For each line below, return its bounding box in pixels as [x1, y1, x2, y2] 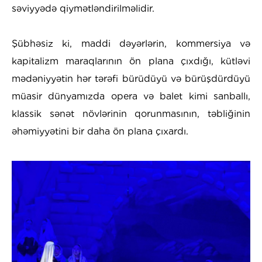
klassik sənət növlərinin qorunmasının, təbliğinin [12, 108, 250, 119]
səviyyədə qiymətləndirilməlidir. [12, 2, 154, 14]
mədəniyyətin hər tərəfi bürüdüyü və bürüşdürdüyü [12, 73, 250, 84]
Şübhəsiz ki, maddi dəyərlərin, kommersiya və [12, 37, 250, 49]
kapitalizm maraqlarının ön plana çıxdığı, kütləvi [12, 55, 250, 67]
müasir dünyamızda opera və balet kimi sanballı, [12, 90, 250, 102]
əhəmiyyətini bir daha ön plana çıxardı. [12, 125, 188, 137]
